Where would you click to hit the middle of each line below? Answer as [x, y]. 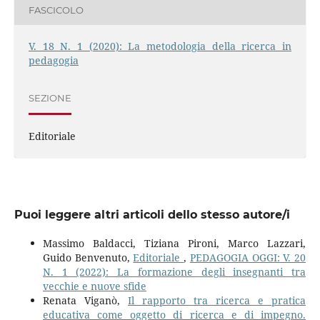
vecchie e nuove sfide [94, 286]
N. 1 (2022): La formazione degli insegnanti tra [174, 272]
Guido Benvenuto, [88, 258]
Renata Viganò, [85, 301]
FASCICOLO [56, 10]
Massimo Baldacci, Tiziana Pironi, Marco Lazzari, [174, 244]
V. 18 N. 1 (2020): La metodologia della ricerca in [160, 46]
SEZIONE [50, 97]
